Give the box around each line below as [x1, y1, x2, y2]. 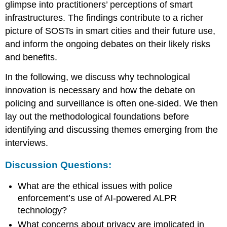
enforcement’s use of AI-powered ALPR [18, 193, 177, 203]
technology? [18, 205, 67, 215]
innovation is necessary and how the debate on [5, 85, 196, 96]
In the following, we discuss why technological [5, 72, 191, 83]
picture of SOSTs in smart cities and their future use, [5, 26, 216, 36]
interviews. [5, 138, 49, 148]
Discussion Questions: [5, 160, 112, 171]
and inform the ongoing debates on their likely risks [5, 39, 211, 50]
